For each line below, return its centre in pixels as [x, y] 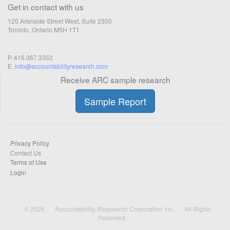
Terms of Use [28, 162]
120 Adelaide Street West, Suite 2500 [60, 21]
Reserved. [112, 217]
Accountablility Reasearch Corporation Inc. [114, 209]
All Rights [198, 209]
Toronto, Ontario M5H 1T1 [44, 30]
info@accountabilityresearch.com [61, 66]
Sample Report [115, 101]
